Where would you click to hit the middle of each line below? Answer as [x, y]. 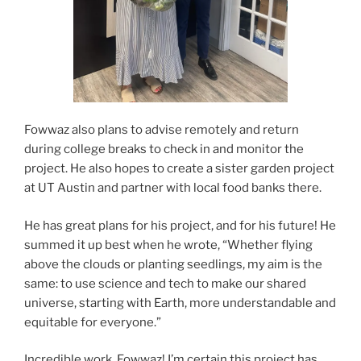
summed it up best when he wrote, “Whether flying [168, 245]
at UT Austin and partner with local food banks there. [173, 188]
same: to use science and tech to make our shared [165, 283]
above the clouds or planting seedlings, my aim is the [173, 264]
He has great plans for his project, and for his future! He [180, 225]
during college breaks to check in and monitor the [164, 149]
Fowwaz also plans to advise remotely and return [162, 130]
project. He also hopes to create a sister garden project [179, 169]
